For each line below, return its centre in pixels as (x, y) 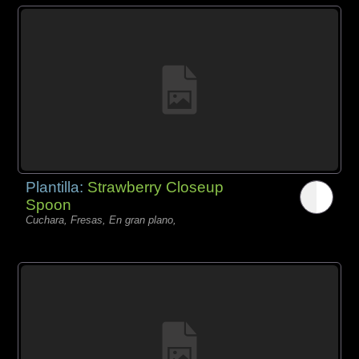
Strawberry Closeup (156, 187)
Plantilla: (57, 187)
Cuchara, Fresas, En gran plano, (101, 220)
